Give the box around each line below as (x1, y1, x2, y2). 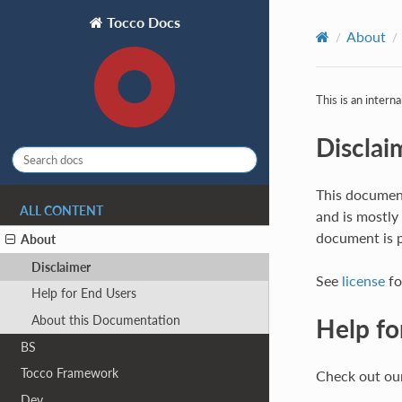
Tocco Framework (21, 365, 119, 381)
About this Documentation (31, 312, 180, 328)
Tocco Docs (102, 13, 180, 31)
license (341, 271, 385, 289)
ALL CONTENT (20, 204, 103, 219)
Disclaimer (31, 258, 91, 275)
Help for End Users (31, 285, 136, 301)
